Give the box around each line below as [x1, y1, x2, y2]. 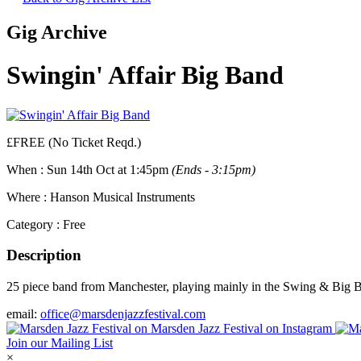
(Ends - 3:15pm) [172, 162, 255, 176]
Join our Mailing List [6, 336, 113, 351]
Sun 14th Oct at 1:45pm [47, 162, 172, 176]
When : [6, 162, 44, 176]
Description [6, 247, 81, 264]
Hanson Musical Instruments [47, 189, 195, 204]
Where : [6, 189, 47, 204]
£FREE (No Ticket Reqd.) [6, 135, 141, 149]
